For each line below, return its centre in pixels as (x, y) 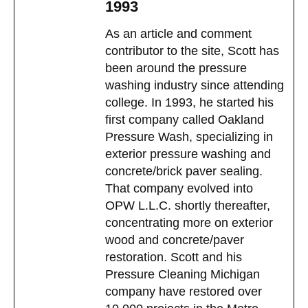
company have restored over (184, 291)
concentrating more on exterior (189, 223)
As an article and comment (178, 34)
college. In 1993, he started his (189, 102)
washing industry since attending (195, 85)
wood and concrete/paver (175, 240)
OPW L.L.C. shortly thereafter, (188, 206)
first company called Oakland (185, 120)
